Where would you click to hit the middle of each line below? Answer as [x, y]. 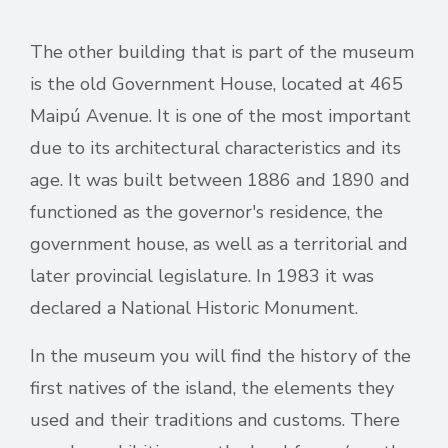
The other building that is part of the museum [222, 52]
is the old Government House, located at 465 [216, 84]
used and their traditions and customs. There [215, 420]
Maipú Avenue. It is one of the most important [220, 116]
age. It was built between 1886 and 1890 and [220, 180]
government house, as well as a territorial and [219, 244]
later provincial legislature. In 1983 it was [202, 276]
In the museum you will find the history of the [220, 356]
